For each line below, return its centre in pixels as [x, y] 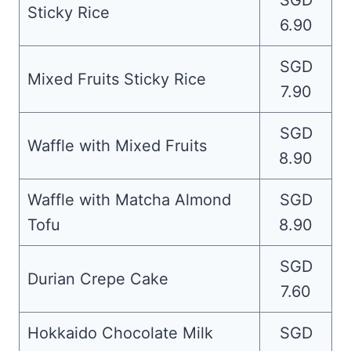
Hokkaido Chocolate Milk [120, 333]
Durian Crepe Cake [98, 279]
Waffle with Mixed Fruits [117, 146]
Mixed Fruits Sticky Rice [117, 79]
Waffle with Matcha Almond [129, 200]
